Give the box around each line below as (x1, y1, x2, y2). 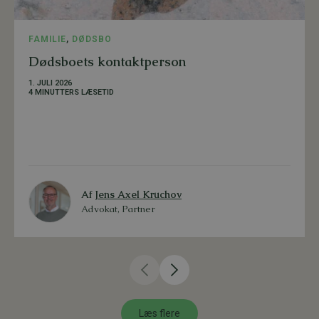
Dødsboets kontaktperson (28, 53, 186, 70)
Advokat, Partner (81, 203, 155, 216)
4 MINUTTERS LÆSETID (28, 88, 114, 98)
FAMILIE (28, 34, 66, 45)
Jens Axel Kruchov (95, 188, 182, 202)
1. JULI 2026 (28, 78, 72, 88)
